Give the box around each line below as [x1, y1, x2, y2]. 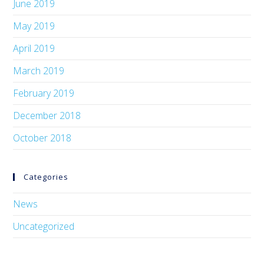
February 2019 [13, 87, 75, 100]
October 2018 [13, 131, 72, 144]
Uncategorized [13, 220, 75, 233]
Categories [24, 171, 69, 182]
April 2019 [13, 42, 55, 55]
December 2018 [13, 109, 81, 122]
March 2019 [13, 64, 65, 77]
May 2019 [13, 19, 55, 32]
